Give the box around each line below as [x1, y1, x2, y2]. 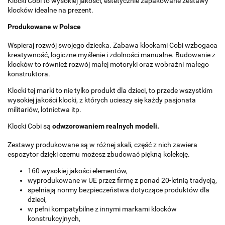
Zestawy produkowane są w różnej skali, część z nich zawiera [8, 140, 197, 149]
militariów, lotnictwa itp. [8, 105, 81, 114]
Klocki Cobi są [8, 122, 51, 130]
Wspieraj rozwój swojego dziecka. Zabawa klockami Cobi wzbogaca [8, 41, 217, 49]
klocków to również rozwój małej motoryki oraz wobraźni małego [8, 60, 209, 68]
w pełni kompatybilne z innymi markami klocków [28, 204, 177, 213]
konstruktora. [8, 69, 50, 78]
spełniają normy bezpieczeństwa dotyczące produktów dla [28, 185, 209, 194]
